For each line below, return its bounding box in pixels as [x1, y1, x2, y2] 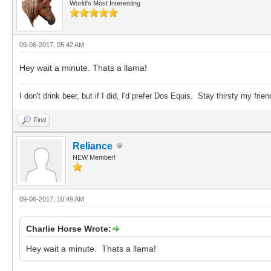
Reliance [73, 140, 113, 151]
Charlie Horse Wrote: [26, 223, 111, 233]
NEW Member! [73, 153, 116, 161]
